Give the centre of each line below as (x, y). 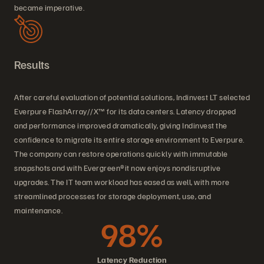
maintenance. (38, 210)
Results (32, 65)
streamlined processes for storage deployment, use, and (113, 196)
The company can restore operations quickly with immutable (121, 154)
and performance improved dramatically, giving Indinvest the (121, 126)
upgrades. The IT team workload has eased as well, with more (122, 182)
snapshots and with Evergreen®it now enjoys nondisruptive (117, 168)
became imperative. (49, 8)
